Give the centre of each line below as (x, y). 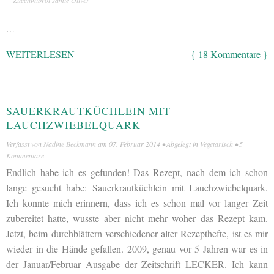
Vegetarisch (217, 144)
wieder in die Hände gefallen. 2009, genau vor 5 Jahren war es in (137, 249)
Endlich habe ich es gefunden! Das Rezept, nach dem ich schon (137, 172)
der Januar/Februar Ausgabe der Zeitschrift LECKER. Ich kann (137, 264)
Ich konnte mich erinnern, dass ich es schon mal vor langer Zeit (137, 203)
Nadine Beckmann (70, 144)
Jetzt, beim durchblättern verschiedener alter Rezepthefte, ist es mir (137, 234)
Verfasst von (25, 144)
